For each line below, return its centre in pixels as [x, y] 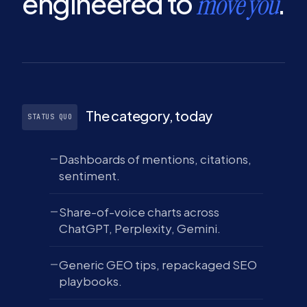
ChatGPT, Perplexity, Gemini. [140, 228]
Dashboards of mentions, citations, [155, 159]
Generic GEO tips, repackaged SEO [158, 265]
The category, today [149, 115]
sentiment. [89, 175]
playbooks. [90, 281]
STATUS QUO [50, 117]
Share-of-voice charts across [139, 212]
